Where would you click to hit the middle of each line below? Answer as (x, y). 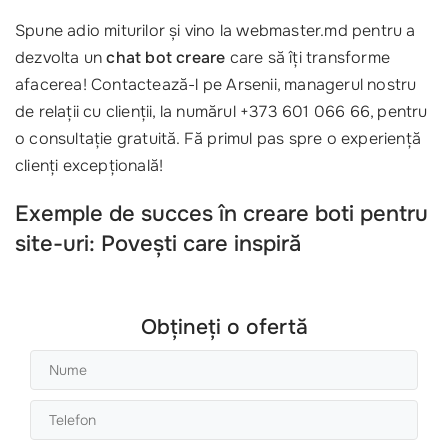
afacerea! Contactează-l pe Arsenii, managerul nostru (216, 85)
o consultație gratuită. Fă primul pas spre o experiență (218, 139)
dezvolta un (61, 58)
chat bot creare (166, 58)
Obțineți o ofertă (224, 327)
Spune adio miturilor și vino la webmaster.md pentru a (215, 31)
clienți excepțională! (89, 166)
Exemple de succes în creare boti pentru (221, 214)
